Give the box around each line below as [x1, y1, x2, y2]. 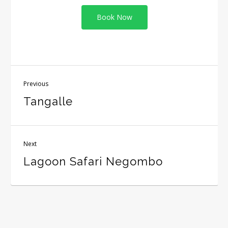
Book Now [96, 12, 132, 22]
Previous [23, 79, 48, 89]
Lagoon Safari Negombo [23, 155, 163, 168]
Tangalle [23, 95, 73, 108]
